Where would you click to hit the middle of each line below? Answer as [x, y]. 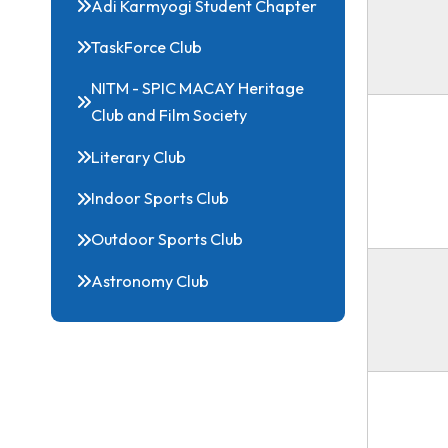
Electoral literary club [188, 59]
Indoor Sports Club [178, 319]
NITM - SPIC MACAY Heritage [220, 197]
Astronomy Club [167, 411]
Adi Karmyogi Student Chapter [227, 105]
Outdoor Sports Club [186, 365]
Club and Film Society [188, 227]
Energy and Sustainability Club [224, 13]
